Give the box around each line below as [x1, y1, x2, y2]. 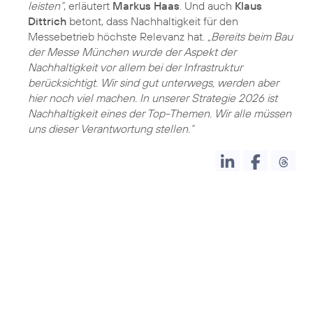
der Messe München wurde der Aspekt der [28, 44, 236, 59]
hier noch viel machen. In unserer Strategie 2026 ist [28, 90, 277, 105]
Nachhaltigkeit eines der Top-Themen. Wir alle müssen [28, 105, 291, 120]
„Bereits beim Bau [208, 29, 293, 43]
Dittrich [28, 13, 66, 28]
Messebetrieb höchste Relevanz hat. [28, 29, 208, 43]
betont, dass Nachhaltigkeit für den [66, 13, 238, 28]
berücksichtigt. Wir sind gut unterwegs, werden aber [28, 75, 279, 89]
